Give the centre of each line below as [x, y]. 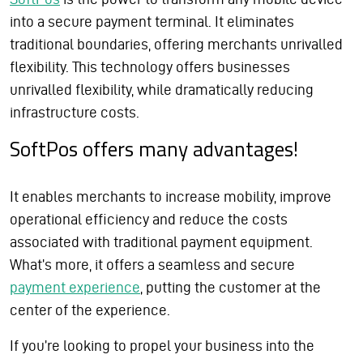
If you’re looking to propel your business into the [162, 345]
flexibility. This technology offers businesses [150, 66]
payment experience [75, 287]
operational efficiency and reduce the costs [149, 219]
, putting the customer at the [231, 287]
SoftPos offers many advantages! [154, 148]
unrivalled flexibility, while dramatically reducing [162, 89]
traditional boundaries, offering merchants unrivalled [176, 44]
